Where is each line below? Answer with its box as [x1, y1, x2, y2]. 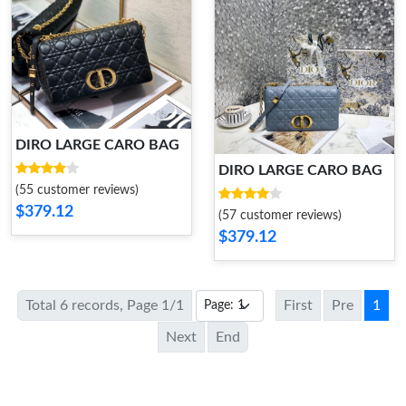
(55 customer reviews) [15, 184, 139, 198]
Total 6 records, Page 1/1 [25, 297, 184, 313]
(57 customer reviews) [218, 208, 342, 222]
